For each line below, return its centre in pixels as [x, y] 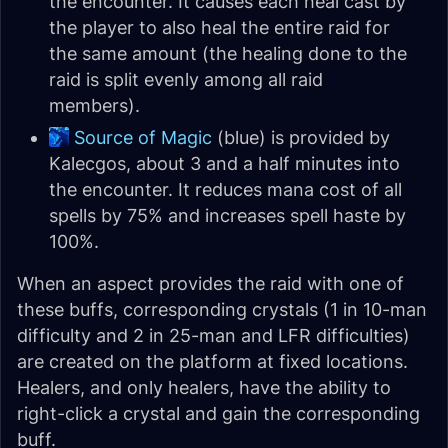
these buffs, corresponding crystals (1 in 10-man [222, 310]
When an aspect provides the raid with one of [210, 284]
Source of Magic [143, 138]
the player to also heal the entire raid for [219, 28]
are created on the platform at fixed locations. [212, 362]
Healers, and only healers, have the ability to [204, 388]
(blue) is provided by [301, 138]
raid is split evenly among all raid [186, 80]
